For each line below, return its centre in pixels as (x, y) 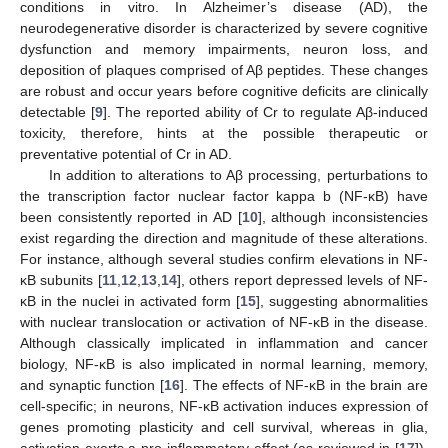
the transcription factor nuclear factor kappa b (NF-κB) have (224, 196)
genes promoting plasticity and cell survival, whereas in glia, (224, 427)
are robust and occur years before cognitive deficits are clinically (224, 91)
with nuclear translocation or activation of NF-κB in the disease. (224, 322)
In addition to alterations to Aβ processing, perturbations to (238, 175)
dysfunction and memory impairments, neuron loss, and (224, 49)
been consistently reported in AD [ (131, 217)
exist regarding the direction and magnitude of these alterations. (224, 238)
